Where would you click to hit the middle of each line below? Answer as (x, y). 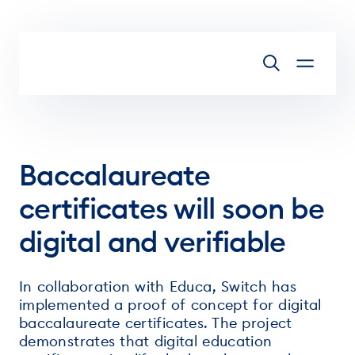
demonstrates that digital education (146, 341)
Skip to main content (93, 30)
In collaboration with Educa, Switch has (158, 286)
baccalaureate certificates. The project (156, 323)
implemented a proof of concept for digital (170, 305)
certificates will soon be (172, 208)
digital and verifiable (153, 242)
